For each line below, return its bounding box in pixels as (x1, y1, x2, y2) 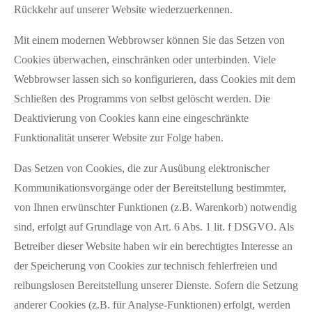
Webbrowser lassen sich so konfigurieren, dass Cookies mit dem (14, 72, 295, 85)
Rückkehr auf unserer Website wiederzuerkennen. (14, 3, 233, 15)
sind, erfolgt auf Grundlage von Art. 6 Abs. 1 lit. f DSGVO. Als (14, 220, 294, 233)
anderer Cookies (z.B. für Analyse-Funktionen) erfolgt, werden (14, 298, 290, 311)
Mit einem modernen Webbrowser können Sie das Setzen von (14, 33, 285, 46)
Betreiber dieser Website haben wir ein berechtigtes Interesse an (14, 240, 292, 252)
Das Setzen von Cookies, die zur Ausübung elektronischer (14, 162, 270, 174)
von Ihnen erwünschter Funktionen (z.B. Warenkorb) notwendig (14, 201, 297, 213)
